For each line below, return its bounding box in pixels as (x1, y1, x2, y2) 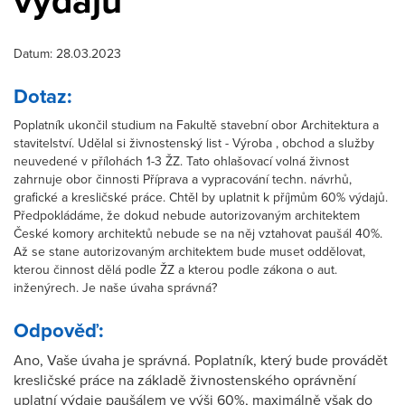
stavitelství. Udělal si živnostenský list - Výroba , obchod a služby (14, 136, 374, 151)
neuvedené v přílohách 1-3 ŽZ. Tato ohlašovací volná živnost (14, 154, 349, 169)
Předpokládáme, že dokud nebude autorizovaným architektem (14, 208, 360, 223)
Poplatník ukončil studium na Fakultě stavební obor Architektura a (14, 118, 379, 133)
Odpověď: (14, 319, 104, 343)
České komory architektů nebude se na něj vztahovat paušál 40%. (14, 226, 382, 241)
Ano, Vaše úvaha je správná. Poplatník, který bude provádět (14, 352, 388, 370)
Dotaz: (14, 85, 72, 108)
